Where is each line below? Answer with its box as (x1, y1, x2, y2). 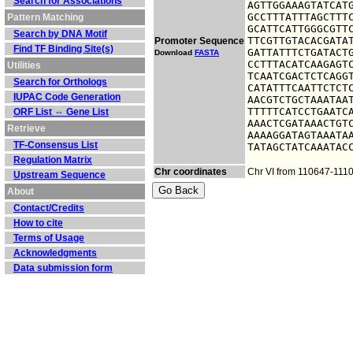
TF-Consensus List (13, 139, 98, 150)
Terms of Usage (13, 232, 84, 243)
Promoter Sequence (154, 35, 244, 46)
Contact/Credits (13, 203, 84, 214)
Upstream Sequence (13, 169, 106, 180)
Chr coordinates (154, 166, 227, 177)
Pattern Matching (7, 12, 84, 23)
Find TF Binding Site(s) (13, 43, 113, 54)
